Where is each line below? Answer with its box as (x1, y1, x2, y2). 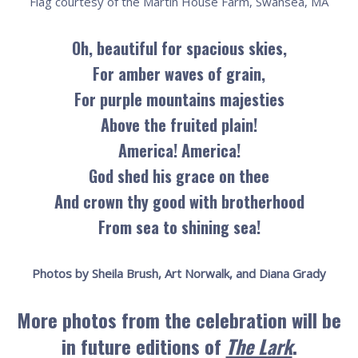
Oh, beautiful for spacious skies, (71, 36, 287, 61)
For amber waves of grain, (93, 62, 265, 86)
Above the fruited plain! (101, 113, 257, 137)
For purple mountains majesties (74, 87, 284, 112)
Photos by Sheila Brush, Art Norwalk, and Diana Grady (32, 265, 326, 282)
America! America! (117, 138, 241, 163)
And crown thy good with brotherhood (54, 189, 304, 214)
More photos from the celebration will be (17, 305, 341, 335)
